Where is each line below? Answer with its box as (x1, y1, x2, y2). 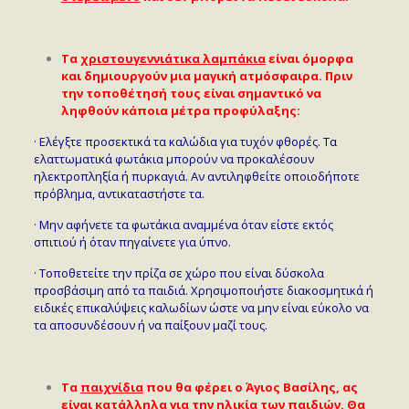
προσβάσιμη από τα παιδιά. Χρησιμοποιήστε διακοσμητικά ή (33, 281, 373, 299)
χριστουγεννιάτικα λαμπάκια (79, 49, 266, 67)
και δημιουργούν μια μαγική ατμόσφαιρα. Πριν (60, 67, 352, 84)
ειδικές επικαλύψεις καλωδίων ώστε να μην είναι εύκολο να (33, 299, 369, 316)
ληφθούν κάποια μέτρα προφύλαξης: (60, 101, 300, 119)
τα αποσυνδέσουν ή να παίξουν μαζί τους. (33, 316, 267, 333)
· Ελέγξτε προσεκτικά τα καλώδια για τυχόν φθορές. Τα (33, 132, 337, 150)
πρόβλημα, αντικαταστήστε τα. (33, 184, 204, 202)
